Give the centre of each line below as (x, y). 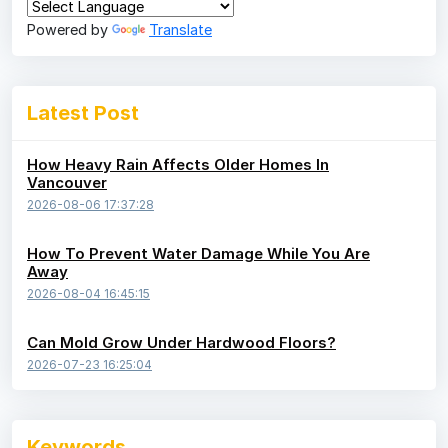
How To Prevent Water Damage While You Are (198, 253)
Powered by (69, 29)
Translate (180, 29)
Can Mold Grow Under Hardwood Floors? (181, 342)
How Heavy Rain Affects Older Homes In (178, 164)
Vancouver (67, 182)
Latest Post (83, 112)
